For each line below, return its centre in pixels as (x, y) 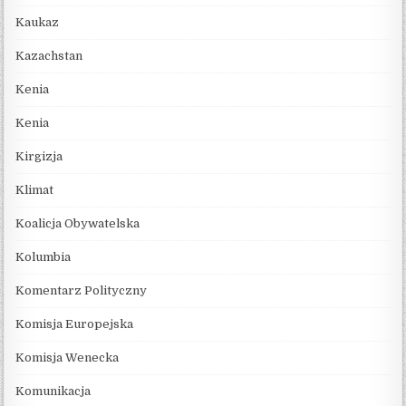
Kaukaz (38, 22)
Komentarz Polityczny (82, 290)
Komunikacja (53, 391)
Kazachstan (49, 55)
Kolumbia (43, 256)
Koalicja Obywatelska (78, 223)
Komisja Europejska (75, 324)
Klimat (35, 189)
